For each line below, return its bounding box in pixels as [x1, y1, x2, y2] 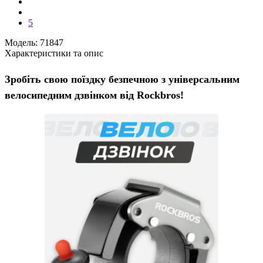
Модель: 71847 [5, 38, 63, 48]
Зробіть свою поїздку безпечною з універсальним [5, 73, 240, 85]
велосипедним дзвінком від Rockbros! [5, 89, 184, 101]
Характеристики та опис [5, 48, 103, 58]
